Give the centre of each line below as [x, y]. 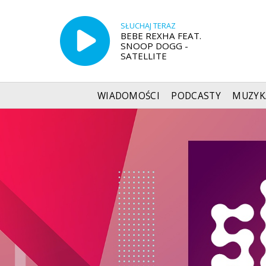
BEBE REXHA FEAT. [161, 35]
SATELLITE [143, 56]
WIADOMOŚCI [129, 96]
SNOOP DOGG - [154, 45]
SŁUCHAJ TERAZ [148, 26]
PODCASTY [196, 96]
